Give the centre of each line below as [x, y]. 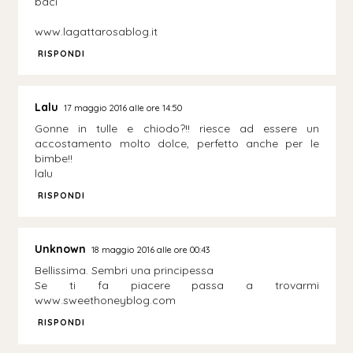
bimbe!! [54, 159]
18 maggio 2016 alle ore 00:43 [151, 250]
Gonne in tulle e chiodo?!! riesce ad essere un [177, 129]
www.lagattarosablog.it [97, 31]
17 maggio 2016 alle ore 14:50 [123, 108]
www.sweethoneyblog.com [106, 301]
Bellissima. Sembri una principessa [124, 271]
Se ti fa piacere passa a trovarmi [177, 286]
